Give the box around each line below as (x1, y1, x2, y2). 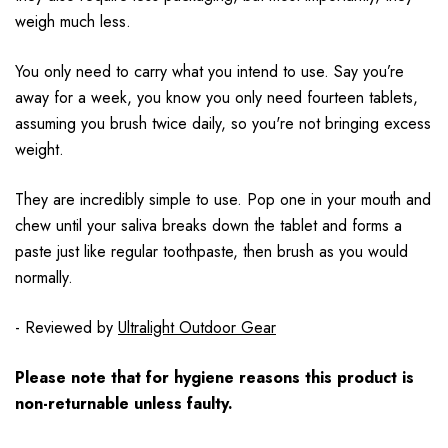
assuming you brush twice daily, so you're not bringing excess (15, 112, 431, 136)
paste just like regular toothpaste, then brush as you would (15, 240, 408, 264)
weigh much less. (15, 10, 131, 34)
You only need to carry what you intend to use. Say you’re (15, 60, 404, 84)
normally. (15, 266, 73, 290)
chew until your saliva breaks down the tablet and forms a (15, 214, 402, 238)
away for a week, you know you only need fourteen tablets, (15, 86, 418, 110)
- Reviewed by (15, 316, 118, 340)
